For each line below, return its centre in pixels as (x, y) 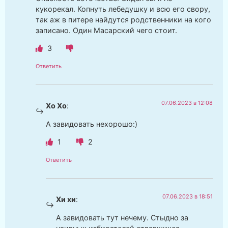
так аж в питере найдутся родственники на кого (123, 20)
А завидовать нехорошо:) (92, 124)
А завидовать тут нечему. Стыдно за (122, 217)
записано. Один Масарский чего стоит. (106, 31)
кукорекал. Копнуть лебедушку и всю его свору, (123, 9)
